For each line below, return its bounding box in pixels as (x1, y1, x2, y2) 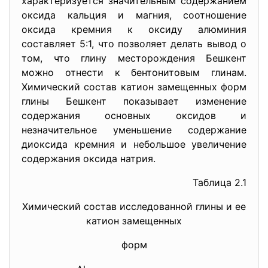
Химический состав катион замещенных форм (22, 81, 246, 93)
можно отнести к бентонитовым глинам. (22, 66, 246, 78)
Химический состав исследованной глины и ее (22, 200, 246, 212)
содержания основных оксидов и (22, 109, 246, 121)
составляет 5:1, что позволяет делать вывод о (22, 38, 246, 50)
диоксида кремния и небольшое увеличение (22, 138, 246, 150)
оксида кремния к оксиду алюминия (22, 23, 246, 35)
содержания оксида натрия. (22, 153, 156, 165)
